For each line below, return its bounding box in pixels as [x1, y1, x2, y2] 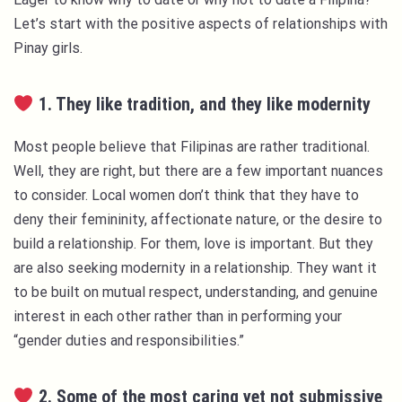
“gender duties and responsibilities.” [13, 332, 248, 350]
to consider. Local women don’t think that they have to [13, 187, 359, 205]
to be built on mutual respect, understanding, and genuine [13, 284, 378, 301]
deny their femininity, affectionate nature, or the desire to [13, 211, 382, 229]
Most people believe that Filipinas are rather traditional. [13, 138, 370, 156]
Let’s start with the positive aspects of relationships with [13, 15, 388, 33]
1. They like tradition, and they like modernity [33, 93, 371, 116]
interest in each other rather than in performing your [13, 308, 342, 326]
